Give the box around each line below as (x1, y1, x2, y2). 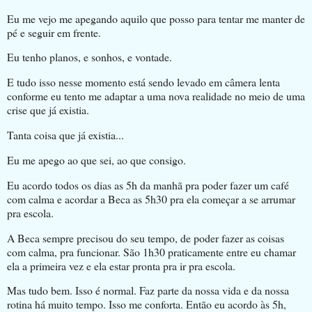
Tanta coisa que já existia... (7, 127, 124, 143)
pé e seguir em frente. (7, 24, 101, 40)
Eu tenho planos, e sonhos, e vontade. (7, 49, 172, 65)
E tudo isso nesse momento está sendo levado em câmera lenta (7, 75, 280, 90)
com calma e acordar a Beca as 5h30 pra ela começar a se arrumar (7, 191, 295, 206)
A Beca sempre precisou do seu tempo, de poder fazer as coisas (7, 230, 284, 245)
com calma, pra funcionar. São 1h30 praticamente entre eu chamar (7, 244, 296, 259)
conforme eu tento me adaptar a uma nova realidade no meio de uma (7, 88, 305, 104)
